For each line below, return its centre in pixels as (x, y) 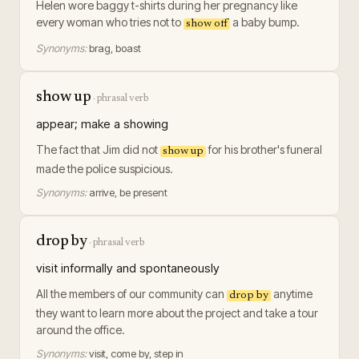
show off (207, 24)
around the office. (81, 330)
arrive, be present (128, 192)
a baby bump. (265, 22)
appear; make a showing (102, 124)
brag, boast (115, 48)
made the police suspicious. (105, 169)
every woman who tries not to (110, 22)
